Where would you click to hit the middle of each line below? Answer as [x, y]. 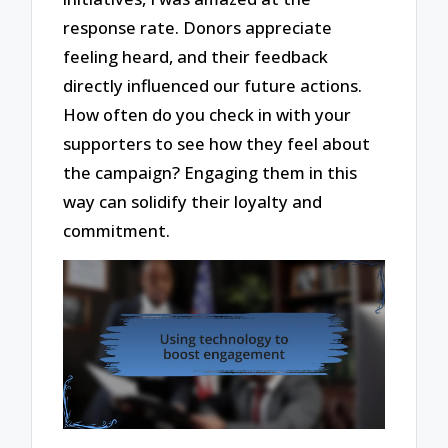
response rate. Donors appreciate [198, 27]
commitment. [117, 230]
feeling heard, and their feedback [196, 56]
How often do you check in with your [207, 114]
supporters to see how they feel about [217, 143]
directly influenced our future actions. [213, 85]
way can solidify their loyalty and [193, 201]
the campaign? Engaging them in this [210, 172]
